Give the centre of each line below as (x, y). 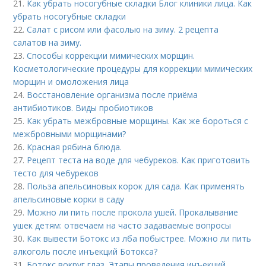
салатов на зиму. (47, 42)
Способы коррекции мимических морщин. (111, 55)
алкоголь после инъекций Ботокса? (85, 251)
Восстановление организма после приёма (113, 94)
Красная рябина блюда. (75, 147)
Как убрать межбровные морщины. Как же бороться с (138, 121)
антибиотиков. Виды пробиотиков (83, 107)
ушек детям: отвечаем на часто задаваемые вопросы (122, 225)
